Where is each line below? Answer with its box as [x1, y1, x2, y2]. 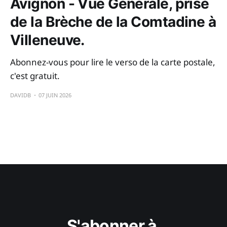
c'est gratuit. [10, 69, 60, 82]
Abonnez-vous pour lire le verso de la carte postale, [10, 56, 215, 68]
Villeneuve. [10, 31, 85, 49]
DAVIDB [10, 91, 31, 99]
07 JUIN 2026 [39, 91, 71, 99]
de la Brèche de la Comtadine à [10, 13, 216, 30]
